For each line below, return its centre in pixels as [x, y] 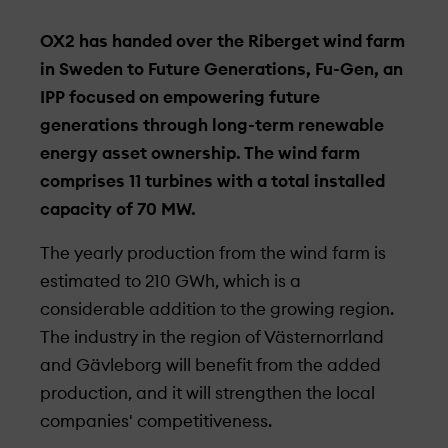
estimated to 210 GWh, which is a [170, 281]
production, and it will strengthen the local [207, 393]
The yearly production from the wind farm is [213, 253]
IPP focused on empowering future [180, 97]
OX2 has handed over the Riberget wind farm [222, 41]
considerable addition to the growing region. [217, 309]
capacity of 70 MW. [118, 209]
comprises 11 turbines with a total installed [212, 181]
